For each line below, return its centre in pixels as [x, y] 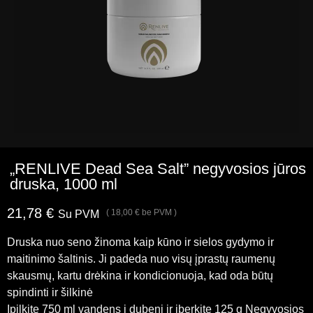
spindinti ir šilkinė [50, 292]
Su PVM [79, 214]
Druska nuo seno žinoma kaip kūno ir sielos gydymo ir [140, 242]
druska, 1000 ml [64, 184]
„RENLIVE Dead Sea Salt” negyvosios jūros [158, 169]
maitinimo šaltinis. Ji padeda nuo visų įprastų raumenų [141, 259]
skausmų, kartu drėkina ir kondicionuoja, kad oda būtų [140, 276]
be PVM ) [158, 212]
